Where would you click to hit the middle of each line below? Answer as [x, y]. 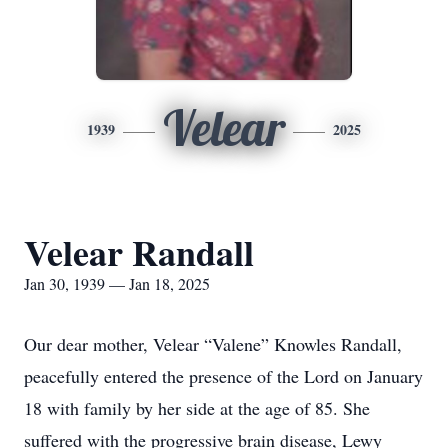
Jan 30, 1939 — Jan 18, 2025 [117, 283]
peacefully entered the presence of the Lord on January [223, 376]
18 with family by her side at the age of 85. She [197, 408]
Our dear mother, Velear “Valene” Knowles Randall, [213, 344]
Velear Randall [139, 252]
